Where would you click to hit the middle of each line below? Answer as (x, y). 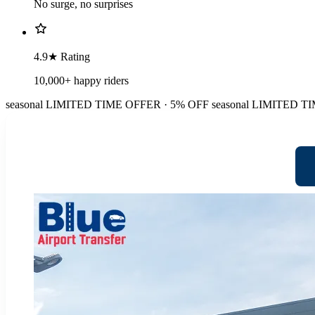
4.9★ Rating (62, 57)
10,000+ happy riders (81, 81)
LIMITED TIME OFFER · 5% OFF (127, 105)
